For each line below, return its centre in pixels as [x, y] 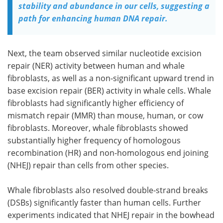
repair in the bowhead [172, 215]
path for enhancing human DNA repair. [93, 18]
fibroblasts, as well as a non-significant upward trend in [111, 78]
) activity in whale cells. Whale [156, 90]
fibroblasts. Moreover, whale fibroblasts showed [98, 128]
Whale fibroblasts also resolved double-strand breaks [108, 190]
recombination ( [38, 153]
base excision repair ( [47, 90]
